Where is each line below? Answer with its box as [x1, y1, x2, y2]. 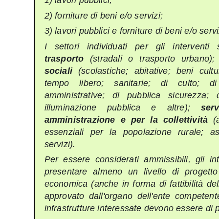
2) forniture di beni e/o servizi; [44, 10, 163, 21]
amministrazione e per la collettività [44, 114, 208, 125]
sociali [44, 66, 72, 76]
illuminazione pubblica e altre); [44, 102, 201, 112]
